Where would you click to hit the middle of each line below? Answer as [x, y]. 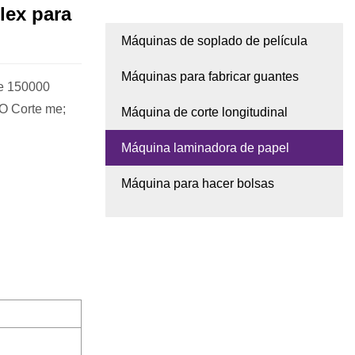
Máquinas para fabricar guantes [210, 77]
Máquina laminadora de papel [205, 148]
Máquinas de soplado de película [214, 41]
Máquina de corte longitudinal [204, 113]
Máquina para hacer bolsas [198, 184]
